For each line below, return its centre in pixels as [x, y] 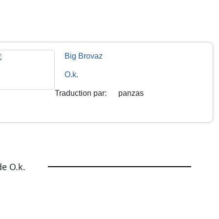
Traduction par [80, 93]
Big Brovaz [84, 56]
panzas [131, 93]
